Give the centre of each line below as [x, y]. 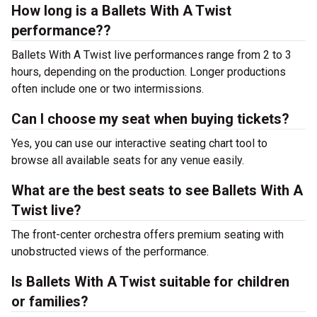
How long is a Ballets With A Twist [121, 11]
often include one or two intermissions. [108, 89]
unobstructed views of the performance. [110, 252]
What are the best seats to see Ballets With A [157, 190]
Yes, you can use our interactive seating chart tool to [139, 143]
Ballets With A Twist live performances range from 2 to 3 [151, 55]
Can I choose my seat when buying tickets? [150, 119]
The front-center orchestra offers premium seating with [148, 235]
